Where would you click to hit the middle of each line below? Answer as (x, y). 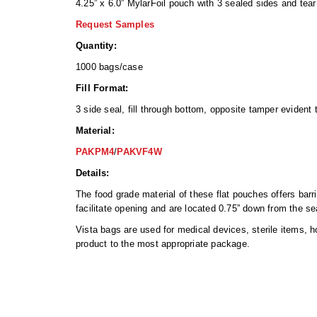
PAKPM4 (95, 152)
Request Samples (115, 25)
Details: (93, 173)
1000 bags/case (109, 67)
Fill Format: (102, 88)
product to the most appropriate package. (165, 244)
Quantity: (96, 46)
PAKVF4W (141, 152)
